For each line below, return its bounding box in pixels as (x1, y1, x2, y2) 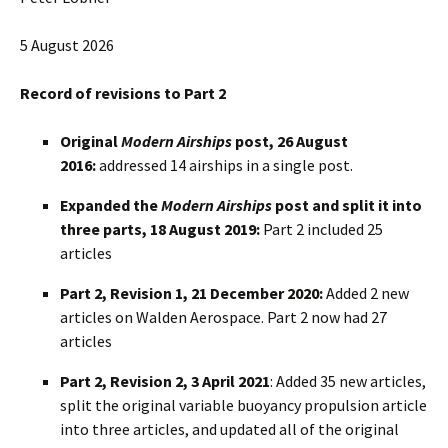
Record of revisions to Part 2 (20, 83, 226, 103)
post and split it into (272, 195, 422, 215)
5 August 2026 (20, 35, 114, 55)
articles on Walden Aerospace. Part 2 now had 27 (60, 307, 387, 327)
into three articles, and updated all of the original (60, 419, 399, 439)
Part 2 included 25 (263, 219, 383, 239)
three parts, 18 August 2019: (60, 219, 263, 239)
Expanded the (60, 195, 161, 215)
